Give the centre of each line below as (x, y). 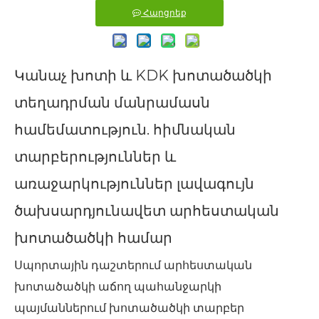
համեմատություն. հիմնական (125, 130)
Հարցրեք (165, 12)
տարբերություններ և (95, 157)
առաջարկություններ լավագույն (134, 184)
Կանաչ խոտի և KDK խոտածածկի (143, 75)
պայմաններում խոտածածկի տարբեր (129, 308)
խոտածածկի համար (93, 238)
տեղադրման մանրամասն (112, 103)
